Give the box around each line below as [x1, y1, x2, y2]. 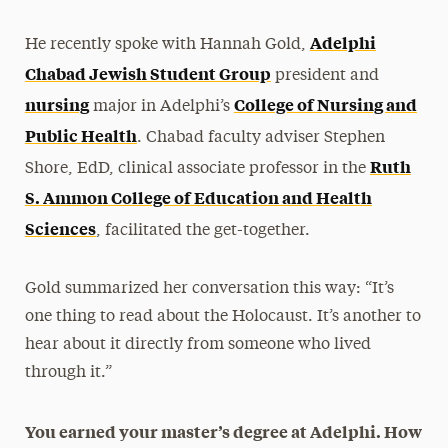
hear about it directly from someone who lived [24, 336, 371, 353]
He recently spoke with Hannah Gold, [24, 36, 310, 53]
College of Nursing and [233, 92, 417, 115]
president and [270, 67, 379, 84]
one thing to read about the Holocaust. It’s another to [24, 308, 421, 325]
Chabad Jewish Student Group [24, 61, 271, 84]
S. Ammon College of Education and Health [24, 185, 372, 208]
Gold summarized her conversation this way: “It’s [24, 280, 394, 297]
